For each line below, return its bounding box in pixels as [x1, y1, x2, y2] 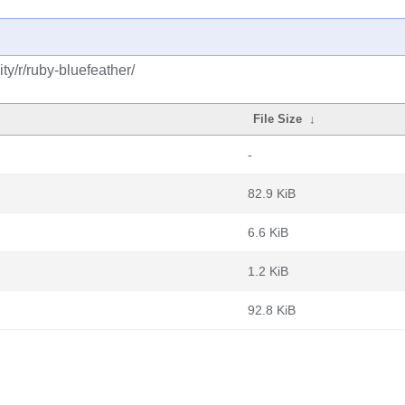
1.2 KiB [248, 264, 288, 278]
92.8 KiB [248, 303, 296, 317]
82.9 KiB [248, 186, 296, 201]
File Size [253, 112, 303, 126]
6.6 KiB [248, 225, 288, 240]
